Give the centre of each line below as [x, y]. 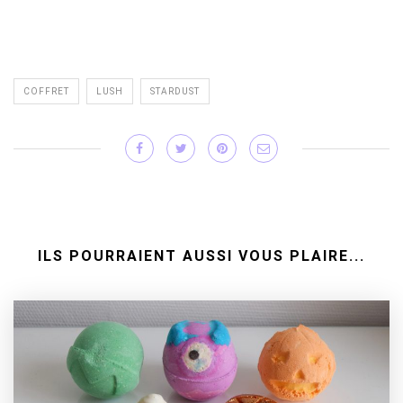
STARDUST [175, 92]
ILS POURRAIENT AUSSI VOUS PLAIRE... [201, 256]
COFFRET [46, 92]
